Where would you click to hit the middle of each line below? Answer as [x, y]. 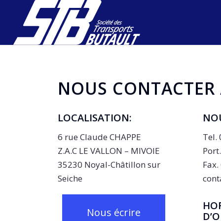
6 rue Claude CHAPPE [100, 137]
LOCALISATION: [95, 118]
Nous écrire [114, 212]
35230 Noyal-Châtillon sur [109, 165]
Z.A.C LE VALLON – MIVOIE [109, 151]
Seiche [70, 179]
